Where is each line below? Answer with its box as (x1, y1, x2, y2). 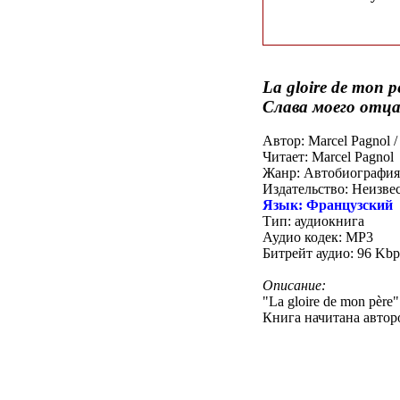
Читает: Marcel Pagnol (262, 148, 394, 164)
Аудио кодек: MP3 (262, 229, 373, 245)
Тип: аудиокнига (262, 212, 364, 229)
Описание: (262, 277, 326, 293)
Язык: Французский (262, 196, 393, 212)
